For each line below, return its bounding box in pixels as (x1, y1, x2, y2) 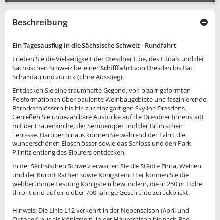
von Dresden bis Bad (133, 63, 194, 73)
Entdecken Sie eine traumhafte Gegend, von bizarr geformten (12, 86, 191, 95)
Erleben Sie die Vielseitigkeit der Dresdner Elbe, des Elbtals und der (12, 55, 204, 64)
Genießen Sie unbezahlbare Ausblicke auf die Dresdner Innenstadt (12, 112, 204, 122)
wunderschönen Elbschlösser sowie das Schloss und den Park (12, 139, 191, 148)
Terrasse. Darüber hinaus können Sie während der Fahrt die (12, 130, 185, 139)
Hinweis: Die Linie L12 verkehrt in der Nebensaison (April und (12, 206, 189, 215)
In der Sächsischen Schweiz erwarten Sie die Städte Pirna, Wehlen (12, 162, 201, 171)
